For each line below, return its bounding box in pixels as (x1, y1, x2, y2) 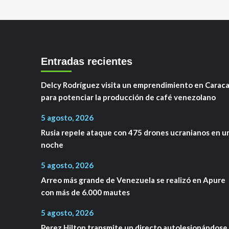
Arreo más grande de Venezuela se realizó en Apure (40, 175, 225, 185)
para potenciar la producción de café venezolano (40, 92, 216, 102)
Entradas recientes (40, 55, 132, 67)
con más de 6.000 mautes (40, 187, 130, 197)
